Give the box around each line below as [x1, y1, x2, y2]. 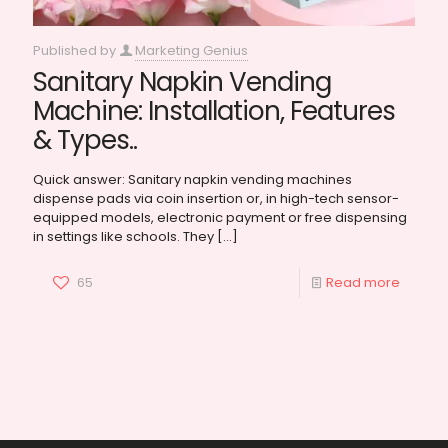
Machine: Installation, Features [33, 93, 395, 130]
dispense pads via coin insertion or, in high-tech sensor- [33, 189, 399, 209]
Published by [33, 41, 119, 61]
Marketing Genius [135, 41, 248, 61]
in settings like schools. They [33, 227, 214, 247]
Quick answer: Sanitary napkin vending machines [33, 170, 352, 190]
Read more [326, 273, 400, 293]
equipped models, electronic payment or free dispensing [33, 208, 407, 228]
